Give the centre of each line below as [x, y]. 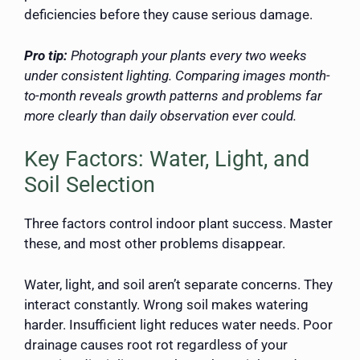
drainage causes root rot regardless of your [156, 344]
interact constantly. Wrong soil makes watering [166, 304]
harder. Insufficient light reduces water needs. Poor [178, 324]
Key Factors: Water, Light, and [167, 160]
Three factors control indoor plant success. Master [178, 224]
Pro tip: [46, 55]
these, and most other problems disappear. [155, 244]
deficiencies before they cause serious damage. [168, 15]
